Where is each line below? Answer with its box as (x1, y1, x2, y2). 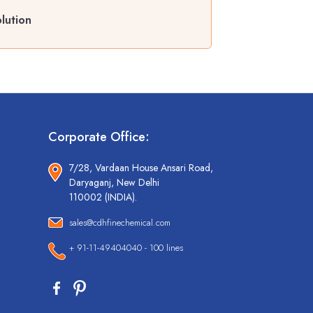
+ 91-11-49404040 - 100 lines (68, 241, 183, 255)
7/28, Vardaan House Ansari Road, (68, 161, 213, 175)
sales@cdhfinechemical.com (68, 216, 170, 230)
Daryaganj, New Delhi (68, 175, 159, 190)
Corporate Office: (48, 128, 150, 147)
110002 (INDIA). (68, 190, 137, 205)
